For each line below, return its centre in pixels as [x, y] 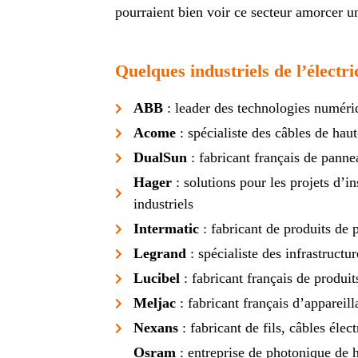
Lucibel [156, 278]
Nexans [155, 328]
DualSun [160, 158]
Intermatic [166, 229]
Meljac [154, 303]
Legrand [159, 254]
